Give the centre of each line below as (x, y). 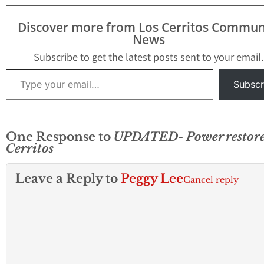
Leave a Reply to (68, 179)
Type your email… (19, 69)
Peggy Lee (152, 179)
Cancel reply (211, 180)
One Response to (60, 137)
